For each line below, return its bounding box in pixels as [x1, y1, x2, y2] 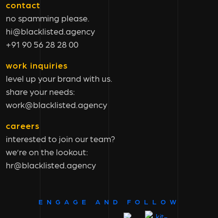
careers [6, 120, 40, 131]
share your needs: [6, 86, 75, 97]
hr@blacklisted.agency [6, 160, 96, 170]
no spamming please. [6, 13, 90, 23]
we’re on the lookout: [6, 146, 88, 157]
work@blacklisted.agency [6, 99, 107, 110]
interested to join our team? [6, 133, 115, 144]
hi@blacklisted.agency [6, 26, 95, 36]
